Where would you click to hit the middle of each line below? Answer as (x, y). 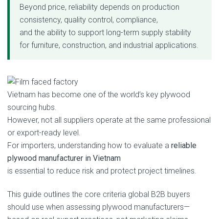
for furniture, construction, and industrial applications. (109, 45)
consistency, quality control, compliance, (89, 20)
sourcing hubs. (32, 107)
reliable (184, 145)
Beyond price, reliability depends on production (99, 7)
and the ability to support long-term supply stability (105, 33)
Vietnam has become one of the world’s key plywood (99, 94)
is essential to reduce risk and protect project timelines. (102, 171)
